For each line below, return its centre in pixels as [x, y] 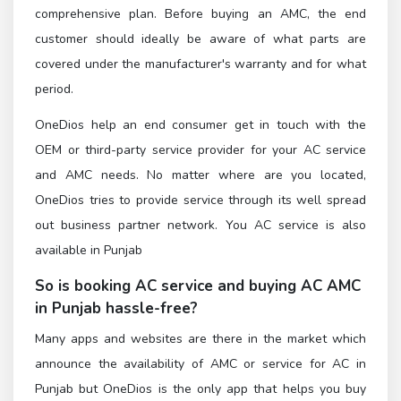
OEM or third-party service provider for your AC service [200, 150]
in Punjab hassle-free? [116, 309]
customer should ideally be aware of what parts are [200, 38]
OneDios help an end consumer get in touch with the [200, 125]
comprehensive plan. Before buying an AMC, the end [200, 13]
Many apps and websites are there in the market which [200, 339]
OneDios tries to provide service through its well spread [200, 200]
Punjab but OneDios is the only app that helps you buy [200, 389]
